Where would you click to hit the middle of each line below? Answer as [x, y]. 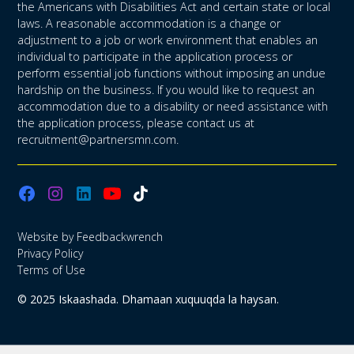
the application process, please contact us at [136, 123]
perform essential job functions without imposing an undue [172, 73]
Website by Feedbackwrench [90, 237]
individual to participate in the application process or [155, 57]
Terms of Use [52, 270]
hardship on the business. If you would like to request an [166, 90]
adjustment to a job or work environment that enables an [168, 40]
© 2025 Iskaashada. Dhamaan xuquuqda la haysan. [149, 299]
